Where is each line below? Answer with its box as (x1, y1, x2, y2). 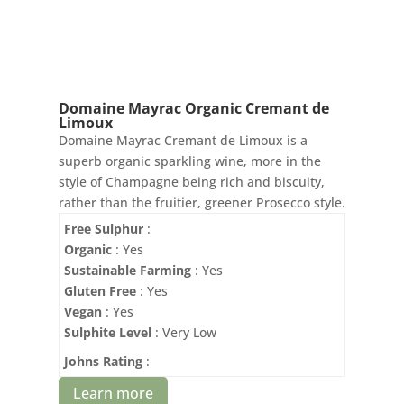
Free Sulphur (63, 220, 143, 238)
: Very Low (151, 324, 216, 342)
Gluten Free (63, 282, 136, 300)
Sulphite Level (63, 324, 151, 342)
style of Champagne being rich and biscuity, (58, 173, 325, 191)
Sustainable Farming (63, 262, 191, 280)
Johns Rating (63, 353, 142, 371)
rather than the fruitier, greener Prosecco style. (58, 194, 345, 212)
